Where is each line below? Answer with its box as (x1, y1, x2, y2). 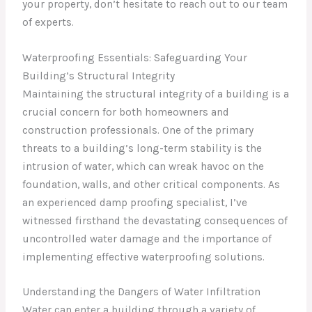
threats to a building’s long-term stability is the (22, 141, 263, 155)
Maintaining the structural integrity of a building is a (22, 87, 290, 100)
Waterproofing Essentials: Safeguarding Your (22, 51, 248, 64)
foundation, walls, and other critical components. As (22, 178, 281, 191)
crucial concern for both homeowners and (22, 105, 230, 118)
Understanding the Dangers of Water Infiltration (22, 286, 261, 299)
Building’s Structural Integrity (22, 69, 175, 82)
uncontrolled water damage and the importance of (22, 232, 272, 245)
